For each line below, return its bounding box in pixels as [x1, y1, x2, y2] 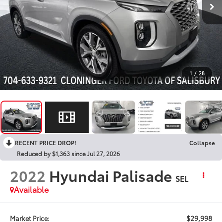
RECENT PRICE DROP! [15, 138, 76, 147]
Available [14, 183, 49, 195]
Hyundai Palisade [49, 164, 172, 186]
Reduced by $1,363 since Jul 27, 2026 [17, 149, 120, 158]
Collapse [189, 138, 215, 147]
